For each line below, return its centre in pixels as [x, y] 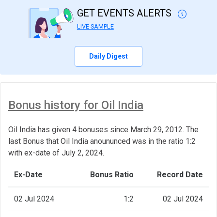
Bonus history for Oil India [76, 105]
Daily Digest [108, 56]
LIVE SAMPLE [95, 27]
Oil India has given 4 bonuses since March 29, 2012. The [103, 129]
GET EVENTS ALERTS [125, 13]
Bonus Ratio [112, 174]
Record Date [180, 174]
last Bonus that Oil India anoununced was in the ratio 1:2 [102, 141]
